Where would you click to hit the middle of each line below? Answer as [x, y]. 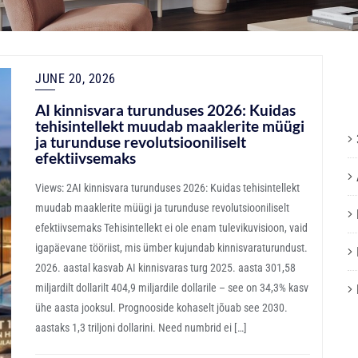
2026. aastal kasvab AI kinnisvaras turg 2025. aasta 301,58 [165, 268]
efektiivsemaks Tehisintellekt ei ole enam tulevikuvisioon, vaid [171, 228]
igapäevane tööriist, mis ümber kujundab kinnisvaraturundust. [171, 248]
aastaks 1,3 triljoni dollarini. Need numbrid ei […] [141, 328]
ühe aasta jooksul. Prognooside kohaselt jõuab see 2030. [161, 308]
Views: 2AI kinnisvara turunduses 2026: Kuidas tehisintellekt [167, 188]
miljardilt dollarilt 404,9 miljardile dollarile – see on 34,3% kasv [172, 288]
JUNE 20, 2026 [76, 79]
